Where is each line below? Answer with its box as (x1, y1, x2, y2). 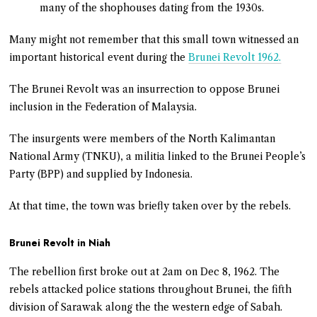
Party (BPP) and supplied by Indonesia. (9, 167, 193, 180)
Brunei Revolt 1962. (188, 50, 282, 64)
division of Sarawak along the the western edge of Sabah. (9, 300, 283, 313)
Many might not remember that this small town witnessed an (9, 33, 299, 46)
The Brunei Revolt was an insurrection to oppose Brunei (9, 82, 280, 96)
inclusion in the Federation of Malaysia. (9, 100, 197, 113)
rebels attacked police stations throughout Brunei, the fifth (9, 282, 292, 296)
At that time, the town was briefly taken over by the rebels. (9, 199, 292, 212)
